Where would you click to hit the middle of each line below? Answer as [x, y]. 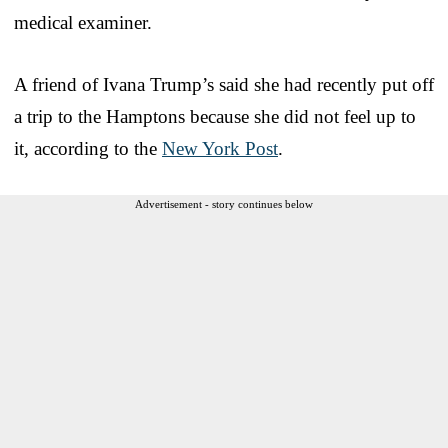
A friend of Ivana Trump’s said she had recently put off [224, 84]
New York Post [220, 148]
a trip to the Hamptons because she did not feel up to [215, 116]
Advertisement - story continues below [224, 203]
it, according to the [88, 148]
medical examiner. [83, 22]
